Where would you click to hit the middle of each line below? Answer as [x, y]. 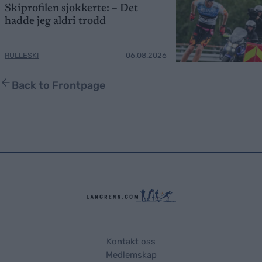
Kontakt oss [131, 242]
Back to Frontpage [58, 86]
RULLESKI [22, 56]
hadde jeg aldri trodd [55, 22]
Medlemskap [131, 255]
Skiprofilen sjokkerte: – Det [71, 9]
